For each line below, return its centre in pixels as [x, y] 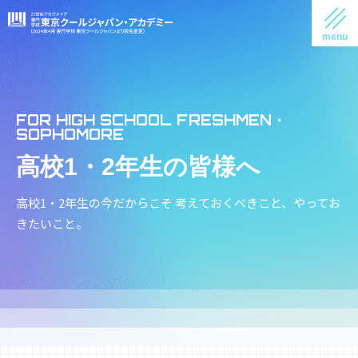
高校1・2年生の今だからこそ [94, 203]
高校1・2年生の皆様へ [138, 167]
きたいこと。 [52, 223]
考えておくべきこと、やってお [257, 203]
